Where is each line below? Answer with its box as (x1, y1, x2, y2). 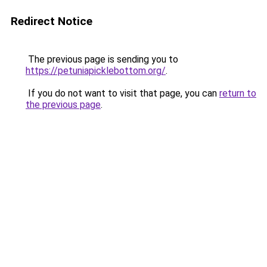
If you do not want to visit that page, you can (26, 88, 219, 99)
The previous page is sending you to (26, 54, 178, 65)
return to (219, 88, 256, 99)
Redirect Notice (11, 14, 92, 28)
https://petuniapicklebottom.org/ (26, 65, 166, 76)
